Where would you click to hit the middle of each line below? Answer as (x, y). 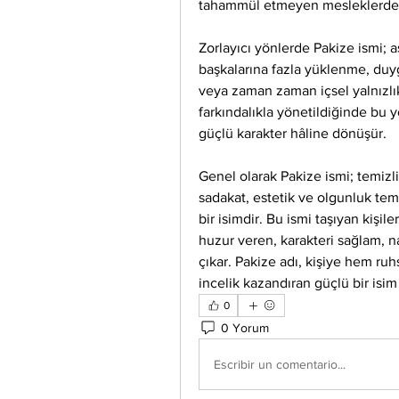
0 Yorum (245, 327)
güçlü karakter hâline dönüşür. (293, 133)
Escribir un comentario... (280, 364)
